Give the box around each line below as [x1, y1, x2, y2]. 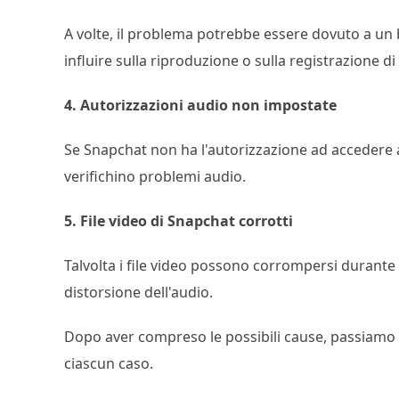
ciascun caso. [64, 354, 153, 373]
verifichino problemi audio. [64, 167, 246, 186]
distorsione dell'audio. [64, 282, 213, 302]
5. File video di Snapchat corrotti [64, 211, 293, 231]
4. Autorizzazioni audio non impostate [64, 95, 337, 115]
